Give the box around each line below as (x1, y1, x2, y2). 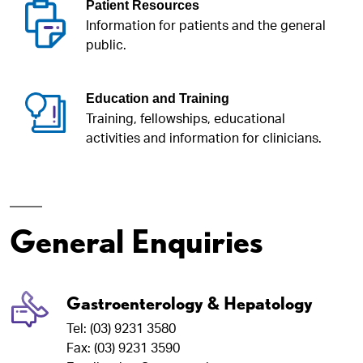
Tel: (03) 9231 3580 (66, 322, 176, 335)
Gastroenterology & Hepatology (66, 292, 313, 314)
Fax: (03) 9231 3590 (66, 341, 180, 355)
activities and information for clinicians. (86, 131, 322, 145)
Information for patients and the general (86, 19, 326, 32)
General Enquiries (10, 221, 263, 261)
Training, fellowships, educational (86, 112, 285, 126)
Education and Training (86, 91, 229, 105)
